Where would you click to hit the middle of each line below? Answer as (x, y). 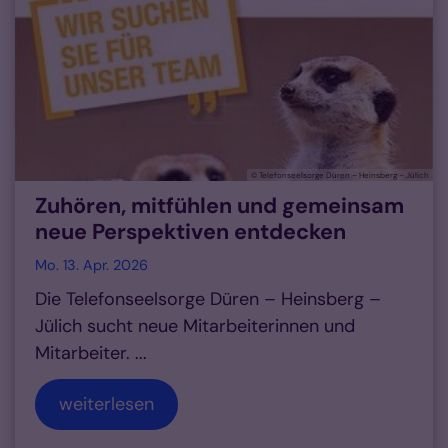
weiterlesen (106, 404)
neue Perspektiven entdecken (190, 232)
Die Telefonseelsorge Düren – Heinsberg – (208, 299)
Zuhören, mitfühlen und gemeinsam (219, 206)
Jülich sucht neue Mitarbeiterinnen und (195, 326)
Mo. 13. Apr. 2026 (91, 265)
